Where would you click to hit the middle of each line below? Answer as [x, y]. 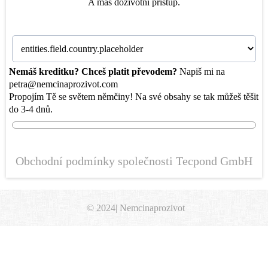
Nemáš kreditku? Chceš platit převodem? [94, 72]
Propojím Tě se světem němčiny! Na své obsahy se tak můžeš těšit [134, 97]
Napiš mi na [202, 72]
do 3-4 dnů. [31, 109]
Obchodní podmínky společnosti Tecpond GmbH [134, 161]
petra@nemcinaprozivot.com [63, 84]
